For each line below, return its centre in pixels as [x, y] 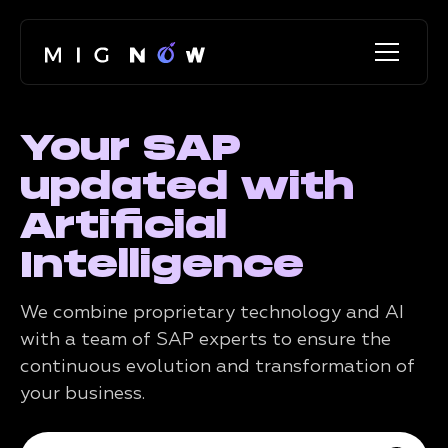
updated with [187, 186]
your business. [82, 394]
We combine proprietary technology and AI [212, 313]
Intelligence [162, 264]
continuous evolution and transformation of [217, 367]
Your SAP [130, 147]
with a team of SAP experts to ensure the [205, 340]
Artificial [123, 225]
